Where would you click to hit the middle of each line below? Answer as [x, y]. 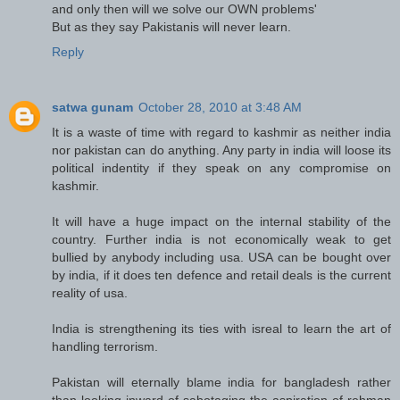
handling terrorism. [105, 346]
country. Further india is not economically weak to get [221, 239]
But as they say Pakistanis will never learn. [171, 26]
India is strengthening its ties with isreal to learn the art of [221, 328]
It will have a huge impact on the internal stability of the [221, 221]
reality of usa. [90, 292]
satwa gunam [92, 107]
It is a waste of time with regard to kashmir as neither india [221, 132]
